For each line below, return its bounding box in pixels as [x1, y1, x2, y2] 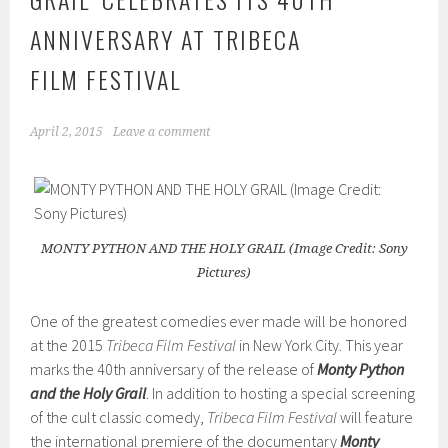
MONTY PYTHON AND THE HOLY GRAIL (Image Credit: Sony [40, 240, 408, 256]
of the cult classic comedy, [30, 406, 208, 427]
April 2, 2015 [30, 124, 104, 139]
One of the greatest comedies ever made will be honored [30, 310, 408, 331]
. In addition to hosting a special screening [146, 382, 416, 403]
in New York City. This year [236, 334, 404, 355]
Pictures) [197, 264, 251, 280]
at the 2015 [30, 334, 107, 355]
